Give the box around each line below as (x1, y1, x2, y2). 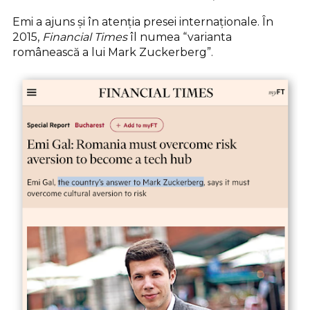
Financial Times (42, 30, 127, 44)
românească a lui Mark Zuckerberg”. (12, 45, 213, 59)
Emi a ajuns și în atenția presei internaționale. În (12, 15, 273, 28)
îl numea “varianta (127, 30, 232, 44)
